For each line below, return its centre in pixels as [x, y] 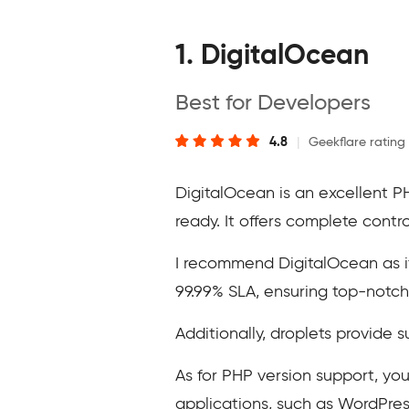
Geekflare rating [357, 142]
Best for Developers [273, 103]
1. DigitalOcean [272, 57]
